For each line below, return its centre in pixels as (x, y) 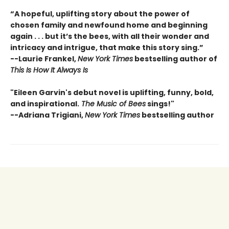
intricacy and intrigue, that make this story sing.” (107, 47)
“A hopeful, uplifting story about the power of (100, 14)
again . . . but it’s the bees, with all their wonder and (110, 36)
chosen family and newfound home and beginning (109, 25)
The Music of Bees (112, 104)
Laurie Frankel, (48, 59)
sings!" (160, 104)
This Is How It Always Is (49, 70)
